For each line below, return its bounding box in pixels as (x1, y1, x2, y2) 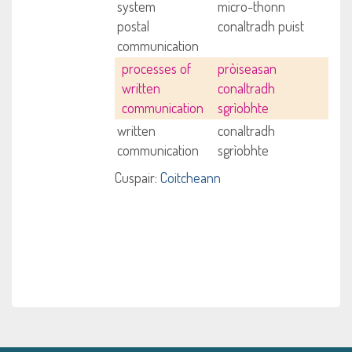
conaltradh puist (217, 17, 304, 35)
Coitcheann (160, 169, 222, 186)
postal (117, 17, 150, 35)
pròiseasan (217, 60, 277, 77)
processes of (121, 60, 191, 77)
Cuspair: (115, 169, 158, 186)
